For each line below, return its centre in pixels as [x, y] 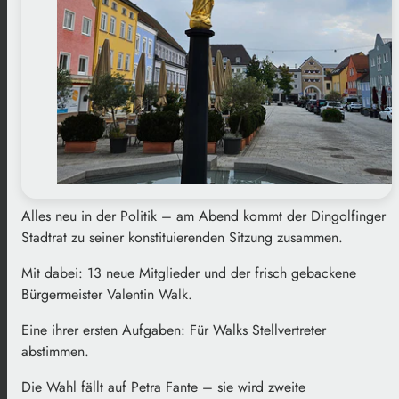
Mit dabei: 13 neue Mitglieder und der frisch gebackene [189, 273]
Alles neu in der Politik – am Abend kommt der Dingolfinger [204, 216]
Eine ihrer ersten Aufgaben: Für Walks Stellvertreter [174, 330]
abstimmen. [55, 352]
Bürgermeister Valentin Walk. [107, 295]
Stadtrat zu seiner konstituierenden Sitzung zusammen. [182, 238]
